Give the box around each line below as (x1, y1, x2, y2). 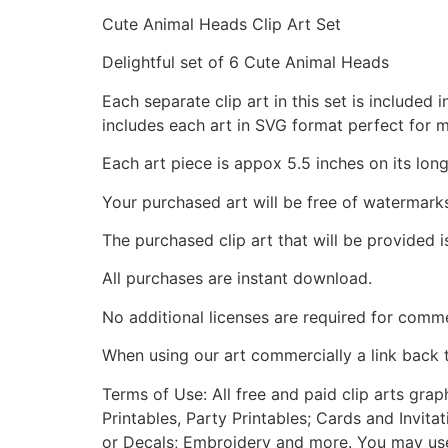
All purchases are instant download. (102, 268, 372, 289)
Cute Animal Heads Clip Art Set (102, 14, 341, 35)
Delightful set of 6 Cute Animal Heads (102, 52, 389, 73)
